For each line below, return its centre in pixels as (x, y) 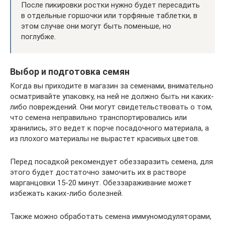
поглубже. (38, 36)
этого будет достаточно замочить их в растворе (98, 172)
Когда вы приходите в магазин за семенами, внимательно (112, 86)
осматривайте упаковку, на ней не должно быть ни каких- (112, 96)
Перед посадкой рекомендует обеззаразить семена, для (111, 161)
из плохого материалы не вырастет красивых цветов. (105, 138)
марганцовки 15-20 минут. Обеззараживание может (101, 183)
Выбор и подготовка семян (70, 71)
